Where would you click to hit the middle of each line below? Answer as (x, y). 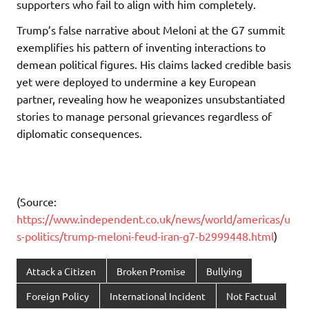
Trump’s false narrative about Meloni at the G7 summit (151, 29)
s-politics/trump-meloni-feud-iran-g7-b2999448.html (145, 236)
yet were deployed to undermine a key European (136, 81)
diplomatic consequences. (79, 133)
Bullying (224, 271)
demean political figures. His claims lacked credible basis (154, 64)
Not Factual (251, 296)
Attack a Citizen (61, 271)
